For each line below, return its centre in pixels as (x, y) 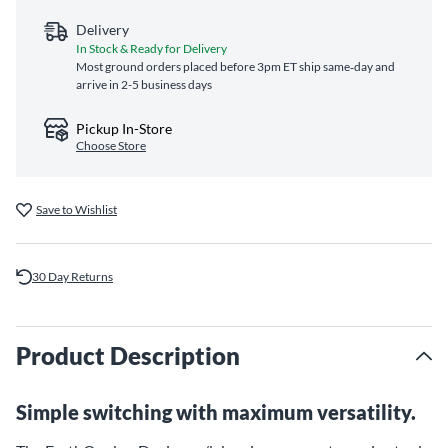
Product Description (128, 355)
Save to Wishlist (76, 209)
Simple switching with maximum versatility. (216, 412)
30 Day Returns (72, 276)
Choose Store (111, 145)
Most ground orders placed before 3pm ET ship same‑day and (235, 66)
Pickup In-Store (124, 128)
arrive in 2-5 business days (144, 84)
